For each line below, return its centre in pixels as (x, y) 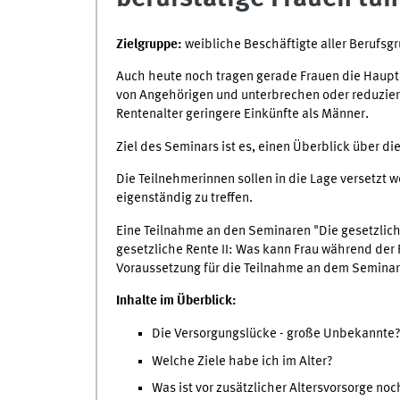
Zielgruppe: (150, 44)
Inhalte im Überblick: (176, 301)
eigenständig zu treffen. (184, 199)
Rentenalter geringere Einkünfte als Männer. (242, 115)
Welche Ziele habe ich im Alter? (242, 361)
